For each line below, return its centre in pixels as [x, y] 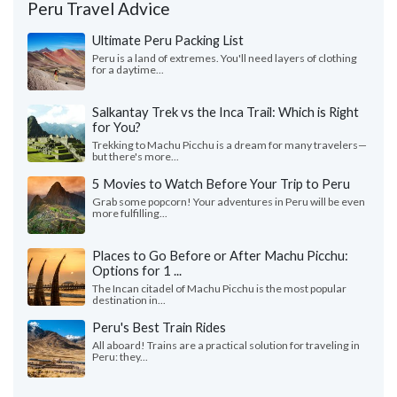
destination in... [129, 300]
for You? [117, 126]
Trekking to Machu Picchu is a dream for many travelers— [230, 144]
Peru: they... [120, 356]
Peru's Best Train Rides [159, 327]
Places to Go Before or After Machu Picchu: [220, 255]
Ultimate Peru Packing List [168, 39]
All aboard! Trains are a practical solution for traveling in [226, 345]
